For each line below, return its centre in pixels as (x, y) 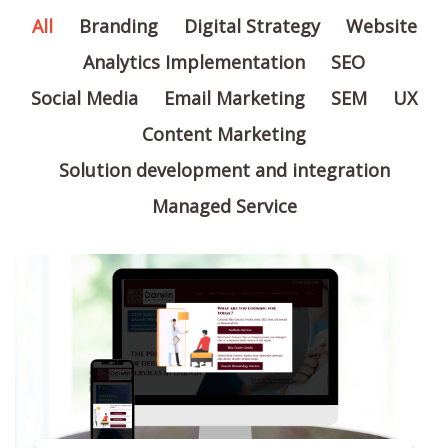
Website (381, 26)
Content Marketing (224, 134)
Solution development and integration (224, 170)
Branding (118, 26)
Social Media (84, 98)
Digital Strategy (251, 26)
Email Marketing (234, 98)
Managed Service (224, 206)
